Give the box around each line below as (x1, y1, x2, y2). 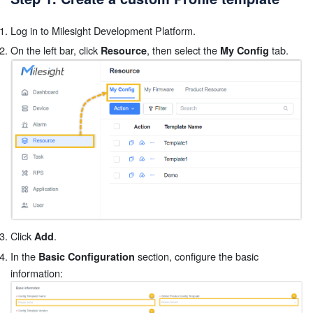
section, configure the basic (135, 248, 259, 263)
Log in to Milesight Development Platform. (10, 23, 196, 38)
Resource (101, 43, 147, 57)
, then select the (147, 42, 220, 57)
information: (10, 265, 63, 280)
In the (10, 248, 38, 263)
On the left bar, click (10, 42, 101, 57)
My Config (220, 43, 269, 57)
